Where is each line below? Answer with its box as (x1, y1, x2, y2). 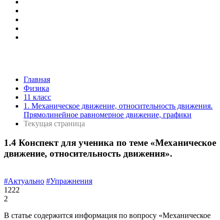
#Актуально (4, 177, 44, 186)
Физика (24, 84, 49, 92)
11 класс (24, 93, 51, 101)
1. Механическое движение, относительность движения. (24, 102, 213, 110)
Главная (24, 75, 50, 83)
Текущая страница (24, 119, 85, 128)
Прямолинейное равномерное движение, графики (24, 110, 192, 119)
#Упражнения (46, 177, 92, 186)
